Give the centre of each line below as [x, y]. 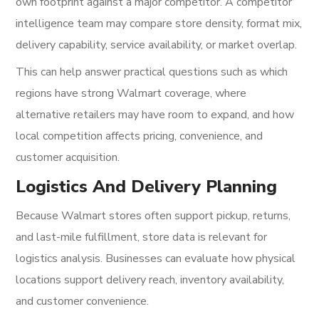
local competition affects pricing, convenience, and [140, 136]
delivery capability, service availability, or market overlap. [157, 45]
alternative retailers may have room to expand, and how [155, 115]
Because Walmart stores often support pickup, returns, [153, 216]
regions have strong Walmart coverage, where [131, 93]
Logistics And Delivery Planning [147, 187]
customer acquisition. [68, 157]
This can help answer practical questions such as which [152, 72]
